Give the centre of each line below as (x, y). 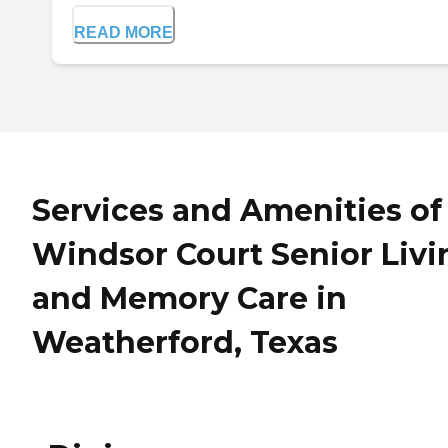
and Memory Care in (189, 298)
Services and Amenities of (237, 210)
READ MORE (123, 32)
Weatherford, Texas (185, 342)
